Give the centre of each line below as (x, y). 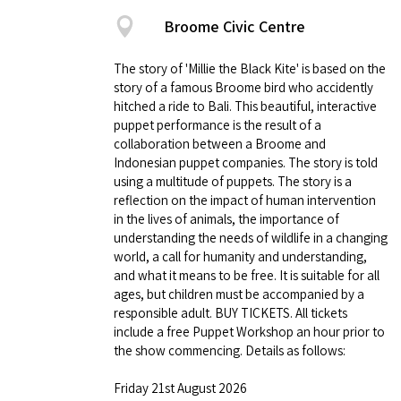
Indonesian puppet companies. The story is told (246, 162)
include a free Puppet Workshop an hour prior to (249, 331)
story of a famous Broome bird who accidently (243, 87)
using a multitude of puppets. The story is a (233, 181)
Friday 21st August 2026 (180, 388)
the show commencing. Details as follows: (230, 350)
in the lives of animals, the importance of (226, 218)
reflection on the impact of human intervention (245, 200)
